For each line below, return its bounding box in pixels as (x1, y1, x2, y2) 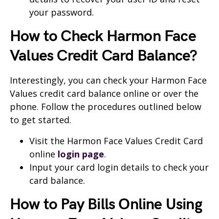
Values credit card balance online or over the (10, 88, 198, 100)
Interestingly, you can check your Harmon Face (10, 74, 207, 87)
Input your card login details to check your (29, 161, 209, 174)
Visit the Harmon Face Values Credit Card (29, 135, 203, 147)
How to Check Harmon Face (10, 27, 196, 46)
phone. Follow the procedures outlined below (10, 101, 201, 113)
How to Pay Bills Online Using (10, 195, 202, 215)
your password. (29, 6, 94, 19)
